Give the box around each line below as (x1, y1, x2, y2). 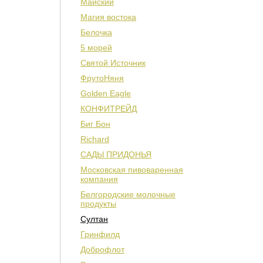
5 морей (80, 43, 112, 52)
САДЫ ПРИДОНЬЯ (80, 150, 151, 159)
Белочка (80, 28, 112, 37)
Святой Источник (80, 58, 146, 68)
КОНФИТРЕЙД (80, 104, 137, 113)
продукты (80, 199, 116, 208)
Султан (80, 214, 108, 224)
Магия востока (80, 12, 136, 22)
